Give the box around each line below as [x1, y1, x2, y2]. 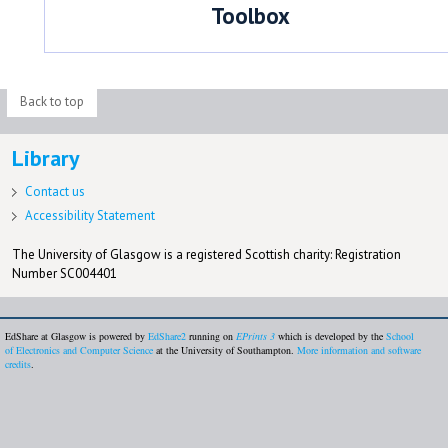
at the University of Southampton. [153, 343, 297, 358]
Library [11, 143, 80, 172]
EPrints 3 [236, 329, 275, 344]
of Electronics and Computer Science [5, 343, 153, 358]
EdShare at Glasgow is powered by [5, 329, 148, 344]
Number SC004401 [11, 264, 117, 282]
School [386, 329, 414, 344]
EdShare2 [148, 329, 186, 344]
